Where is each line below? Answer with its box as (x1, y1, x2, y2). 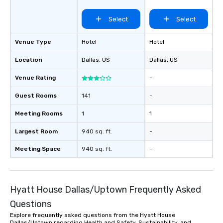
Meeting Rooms (15, 110, 63, 117)
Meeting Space (15, 145, 61, 152)
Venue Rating (15, 74, 56, 81)
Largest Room (15, 128, 58, 135)
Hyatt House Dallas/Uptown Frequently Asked (10, 184, 201, 195)
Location (15, 56, 42, 63)
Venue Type (15, 38, 51, 45)
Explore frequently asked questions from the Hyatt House (10, 212, 175, 219)
